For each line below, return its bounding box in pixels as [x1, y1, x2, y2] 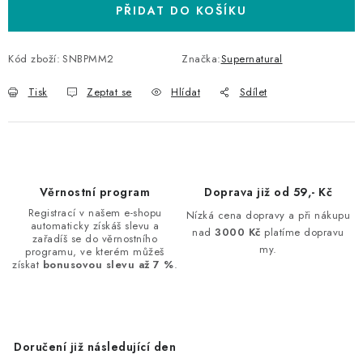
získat [12, 257, 43, 272]
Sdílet [239, 84, 267, 100]
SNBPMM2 [62, 51, 114, 66]
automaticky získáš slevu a [30, 218, 160, 233]
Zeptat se [87, 84, 132, 100]
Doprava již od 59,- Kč [204, 184, 332, 200]
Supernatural [220, 51, 283, 66]
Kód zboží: [8, 51, 60, 66]
